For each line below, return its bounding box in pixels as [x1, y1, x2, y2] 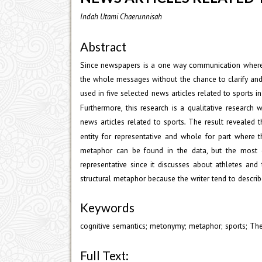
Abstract [80, 39, 126, 54]
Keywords [80, 201, 135, 215]
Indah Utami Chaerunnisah [80, 12, 162, 22]
